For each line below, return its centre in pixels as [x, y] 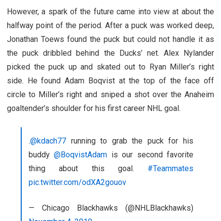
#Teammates [170, 168]
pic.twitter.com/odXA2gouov [77, 182]
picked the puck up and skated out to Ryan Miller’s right [110, 67]
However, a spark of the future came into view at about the [110, 11]
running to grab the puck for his [130, 141]
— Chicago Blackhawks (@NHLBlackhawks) [111, 208]
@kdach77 [48, 141]
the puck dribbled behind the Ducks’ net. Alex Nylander [110, 53]
